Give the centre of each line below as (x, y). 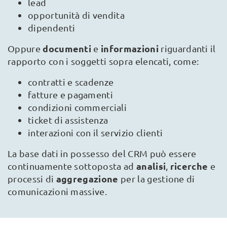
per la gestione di (158, 178)
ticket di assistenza (68, 120)
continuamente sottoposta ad (72, 166)
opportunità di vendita (77, 15)
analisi (151, 166)
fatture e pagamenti (71, 94)
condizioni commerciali (78, 107)
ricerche (190, 166)
